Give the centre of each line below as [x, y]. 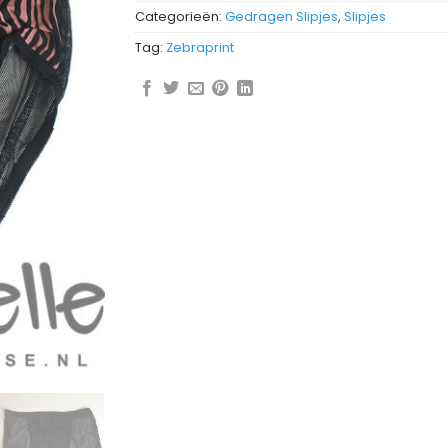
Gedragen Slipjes [281, 16]
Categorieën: [179, 16]
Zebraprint [199, 47]
